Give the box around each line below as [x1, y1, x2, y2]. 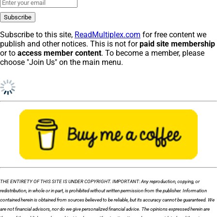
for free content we [140, 30, 206, 40]
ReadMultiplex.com [75, 30, 140, 40]
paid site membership [139, 39, 215, 49]
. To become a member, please [101, 48, 204, 58]
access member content [17, 48, 101, 58]
